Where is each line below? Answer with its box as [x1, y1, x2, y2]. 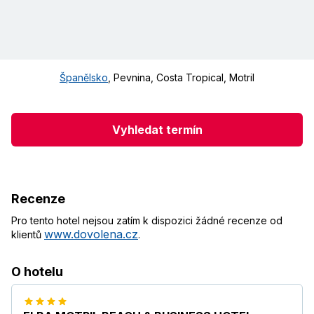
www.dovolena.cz [44, 227, 138, 242]
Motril [229, 71, 254, 84]
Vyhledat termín [111, 122, 203, 137]
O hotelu [11, 264, 63, 280]
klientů [11, 228, 44, 241]
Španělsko [60, 71, 108, 84]
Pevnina [114, 71, 151, 84]
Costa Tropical [156, 71, 224, 84]
